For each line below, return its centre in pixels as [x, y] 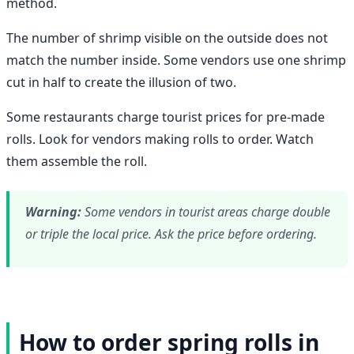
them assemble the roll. [77, 161]
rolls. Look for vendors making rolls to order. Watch [160, 139]
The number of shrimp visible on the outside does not [167, 38]
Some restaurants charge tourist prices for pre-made [166, 117]
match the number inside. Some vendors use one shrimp [176, 60]
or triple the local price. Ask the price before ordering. [171, 233]
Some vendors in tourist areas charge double [206, 211]
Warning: [53, 211]
